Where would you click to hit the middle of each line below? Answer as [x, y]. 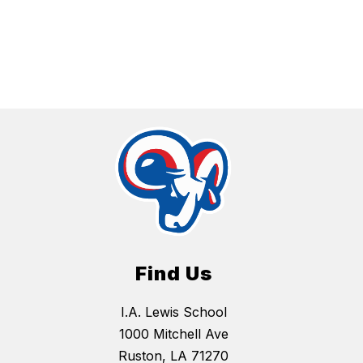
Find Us [173, 273]
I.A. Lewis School [173, 312]
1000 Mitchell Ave [173, 333]
